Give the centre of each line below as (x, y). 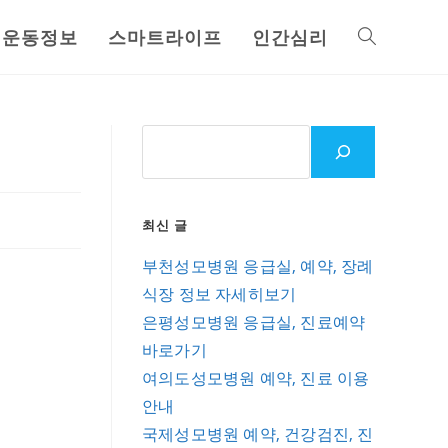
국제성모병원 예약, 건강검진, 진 (258, 434)
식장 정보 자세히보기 (219, 294)
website (384, 110)
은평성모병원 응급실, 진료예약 (254, 322)
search (380, 184)
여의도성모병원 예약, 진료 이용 (256, 378)
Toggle (380, 36)
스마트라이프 (165, 37)
